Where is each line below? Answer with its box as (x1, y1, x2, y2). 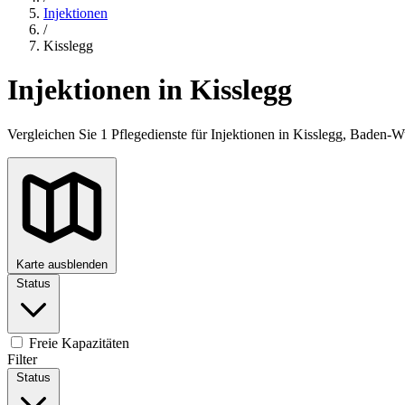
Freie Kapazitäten (25, 334, 129, 351)
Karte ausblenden (16, 257, 108, 271)
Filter (7, 351, 37, 367)
